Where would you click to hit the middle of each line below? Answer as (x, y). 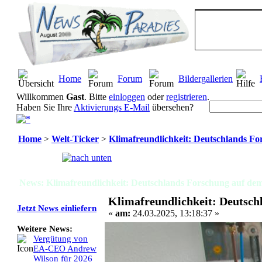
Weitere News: (45, 229)
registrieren (187, 97)
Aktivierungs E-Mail (112, 107)
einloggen (127, 97)
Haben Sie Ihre (45, 107)
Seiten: (33, 158)
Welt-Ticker (75, 139)
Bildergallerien (206, 79)
